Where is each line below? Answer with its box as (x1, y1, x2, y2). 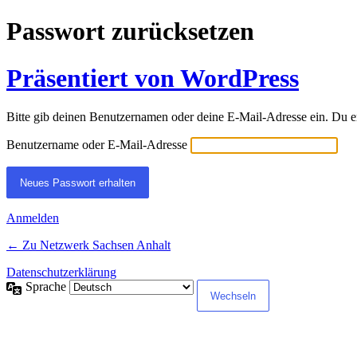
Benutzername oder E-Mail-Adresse (6, 138, 187, 152)
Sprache (25, 280, 69, 294)
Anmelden (6, 211, 59, 226)
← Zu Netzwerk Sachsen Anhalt (6, 238, 171, 253)
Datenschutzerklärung (6, 265, 116, 280)
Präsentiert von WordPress (6, 63, 299, 92)
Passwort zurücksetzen (6, 17, 254, 46)
